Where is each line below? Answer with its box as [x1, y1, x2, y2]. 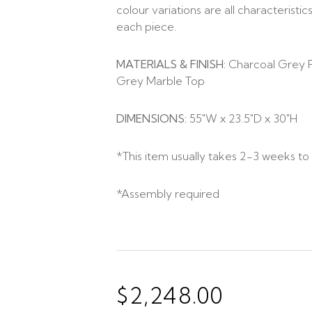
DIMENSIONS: [116, 111, 187, 126]
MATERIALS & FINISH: [116, 57, 226, 72]
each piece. [116, 19, 177, 34]
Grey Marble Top [116, 74, 205, 88]
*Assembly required [116, 187, 219, 201]
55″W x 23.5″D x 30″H [187, 111, 297, 126]
